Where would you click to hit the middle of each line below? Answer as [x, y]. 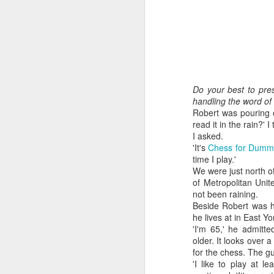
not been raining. [225, 194]
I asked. [208, 135]
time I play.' [214, 159]
